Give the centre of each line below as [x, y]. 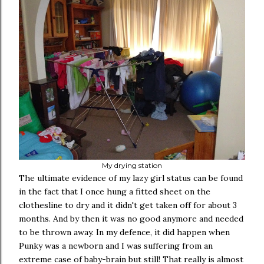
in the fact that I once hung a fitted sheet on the [115, 192]
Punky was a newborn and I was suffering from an [116, 246]
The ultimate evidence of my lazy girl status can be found [131, 178]
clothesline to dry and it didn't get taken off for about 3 [128, 205]
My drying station [132, 165]
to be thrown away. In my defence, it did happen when [124, 232]
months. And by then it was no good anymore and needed [131, 219]
